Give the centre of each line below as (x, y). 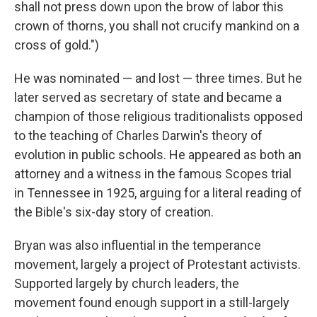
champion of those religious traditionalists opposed (158, 116)
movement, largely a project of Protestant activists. (157, 264)
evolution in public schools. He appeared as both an (158, 155)
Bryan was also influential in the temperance (138, 245)
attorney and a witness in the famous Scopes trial (153, 174)
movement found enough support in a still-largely (152, 302)
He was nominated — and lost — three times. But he (158, 78)
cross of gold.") (57, 45)
